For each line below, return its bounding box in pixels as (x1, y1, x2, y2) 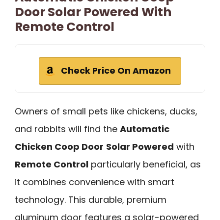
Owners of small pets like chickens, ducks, (15, 105, 197, 117)
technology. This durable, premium (15, 193, 166, 206)
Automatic (120, 122, 169, 135)
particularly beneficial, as (88, 158, 201, 170)
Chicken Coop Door (15, 140, 104, 153)
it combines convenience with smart (15, 175, 174, 188)
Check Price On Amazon (61, 64, 171, 77)
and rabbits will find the (15, 122, 120, 135)
